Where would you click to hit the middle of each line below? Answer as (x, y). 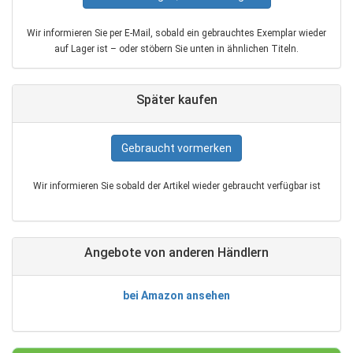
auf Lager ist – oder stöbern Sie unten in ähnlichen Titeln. (176, 49)
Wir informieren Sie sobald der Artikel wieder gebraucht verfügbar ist (176, 186)
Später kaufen (176, 100)
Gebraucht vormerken (176, 149)
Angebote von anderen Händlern (176, 253)
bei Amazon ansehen (176, 296)
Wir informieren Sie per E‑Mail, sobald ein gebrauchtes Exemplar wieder (176, 33)
